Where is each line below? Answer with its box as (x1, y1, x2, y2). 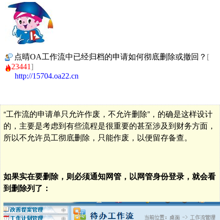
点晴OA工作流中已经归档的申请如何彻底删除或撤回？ (14, 53, 207, 61)
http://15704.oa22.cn (15, 71, 79, 80)
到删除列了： (3, 182, 51, 193)
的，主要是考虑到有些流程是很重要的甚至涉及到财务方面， (3, 119, 216, 131)
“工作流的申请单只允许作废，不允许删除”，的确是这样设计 (3, 108, 213, 119)
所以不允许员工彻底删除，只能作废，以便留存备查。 (3, 131, 192, 143)
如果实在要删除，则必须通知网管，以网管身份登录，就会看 (3, 170, 216, 182)
